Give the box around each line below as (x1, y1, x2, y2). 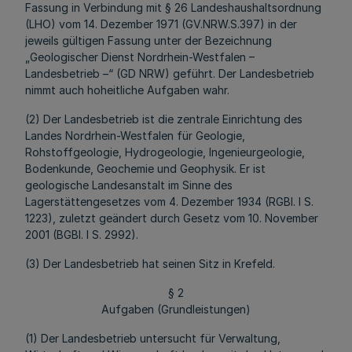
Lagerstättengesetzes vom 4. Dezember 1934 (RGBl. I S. (25, 195, 313, 208)
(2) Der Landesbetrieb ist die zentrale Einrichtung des (25, 112, 302, 126)
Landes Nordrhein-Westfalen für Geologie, (25, 129, 245, 142)
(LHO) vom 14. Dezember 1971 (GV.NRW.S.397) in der (25, 17, 297, 31)
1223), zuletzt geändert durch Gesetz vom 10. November (25, 211, 318, 225)
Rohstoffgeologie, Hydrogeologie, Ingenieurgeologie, (25, 145, 305, 159)
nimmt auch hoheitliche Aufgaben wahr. (25, 83, 229, 97)
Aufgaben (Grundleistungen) (101, 302, 251, 316)
